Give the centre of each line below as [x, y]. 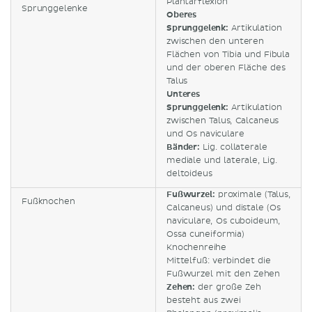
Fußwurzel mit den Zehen [224, 274]
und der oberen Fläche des [226, 68]
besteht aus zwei [204, 300]
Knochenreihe [197, 247]
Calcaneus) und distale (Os [224, 208]
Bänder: [183, 147]
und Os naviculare [205, 134]
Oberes [182, 15]
